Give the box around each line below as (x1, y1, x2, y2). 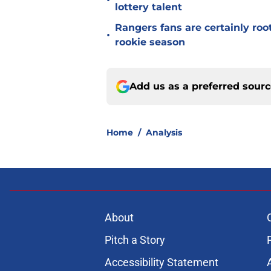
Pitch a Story (104, 233, 165, 247)
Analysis (146, 127, 182, 139)
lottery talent (115, 1, 182, 13)
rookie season (115, 36, 185, 48)
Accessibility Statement (104, 256, 218, 269)
